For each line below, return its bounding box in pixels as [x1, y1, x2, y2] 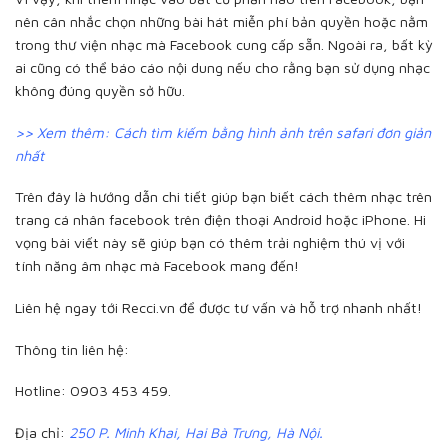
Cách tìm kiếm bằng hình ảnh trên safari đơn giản [114, 123, 431, 141]
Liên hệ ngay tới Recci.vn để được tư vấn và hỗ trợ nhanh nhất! [15, 298, 422, 316]
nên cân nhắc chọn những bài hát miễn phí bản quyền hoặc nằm [15, 12, 428, 30]
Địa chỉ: [15, 424, 69, 442]
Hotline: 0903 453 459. [15, 382, 171, 400]
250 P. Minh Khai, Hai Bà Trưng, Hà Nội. [69, 424, 323, 442]
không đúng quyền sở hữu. [15, 81, 185, 99]
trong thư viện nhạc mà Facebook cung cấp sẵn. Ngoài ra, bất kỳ [15, 35, 433, 53]
